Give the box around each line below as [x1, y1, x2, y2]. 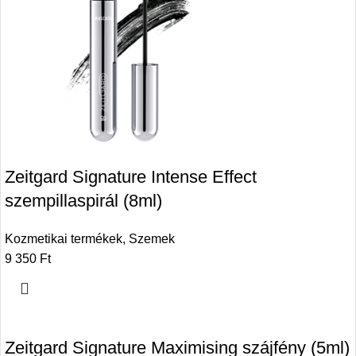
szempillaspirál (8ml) [5, 190, 162, 211]
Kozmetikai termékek [5, 231, 122, 246]
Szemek [129, 231, 175, 246]
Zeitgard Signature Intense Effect [5, 166, 257, 187]
